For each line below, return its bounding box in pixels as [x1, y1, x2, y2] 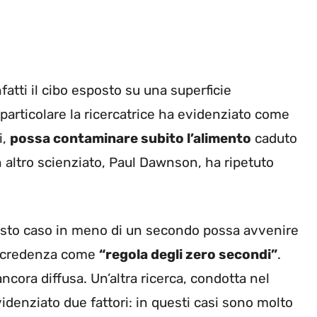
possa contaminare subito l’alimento [10, 129, 251, 146]
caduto [251, 129, 297, 146]
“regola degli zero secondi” [99, 246, 277, 263]
